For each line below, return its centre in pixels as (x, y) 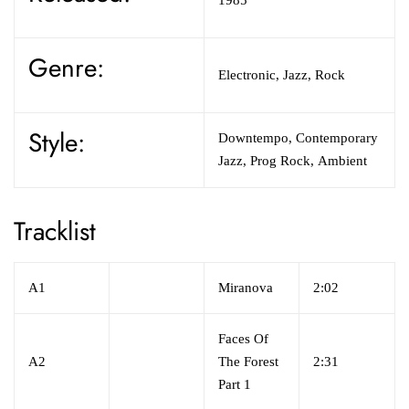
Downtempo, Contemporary (298, 137)
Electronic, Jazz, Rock (282, 74)
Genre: (66, 68)
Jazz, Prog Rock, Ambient (293, 160)
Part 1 (235, 384)
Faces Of (243, 338)
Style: (57, 142)
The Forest (248, 361)
